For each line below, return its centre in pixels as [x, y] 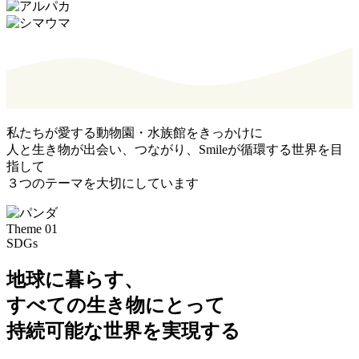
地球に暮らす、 [75, 280]
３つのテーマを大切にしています [103, 184]
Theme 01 [32, 229]
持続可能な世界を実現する [123, 331]
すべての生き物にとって [116, 306]
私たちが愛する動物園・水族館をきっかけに [135, 133]
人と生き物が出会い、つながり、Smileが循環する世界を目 [175, 150]
